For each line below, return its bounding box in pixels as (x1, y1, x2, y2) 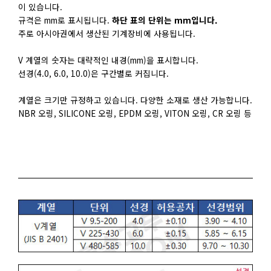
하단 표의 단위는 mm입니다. (112, 13, 217, 26)
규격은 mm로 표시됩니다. (18, 13, 112, 26)
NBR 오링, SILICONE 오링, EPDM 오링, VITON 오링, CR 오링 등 (18, 106, 252, 119)
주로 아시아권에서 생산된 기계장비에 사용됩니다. (18, 27, 195, 39)
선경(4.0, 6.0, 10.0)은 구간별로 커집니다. (18, 67, 169, 79)
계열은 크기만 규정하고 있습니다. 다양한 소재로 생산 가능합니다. (18, 93, 252, 106)
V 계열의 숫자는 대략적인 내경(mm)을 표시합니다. (18, 53, 198, 66)
